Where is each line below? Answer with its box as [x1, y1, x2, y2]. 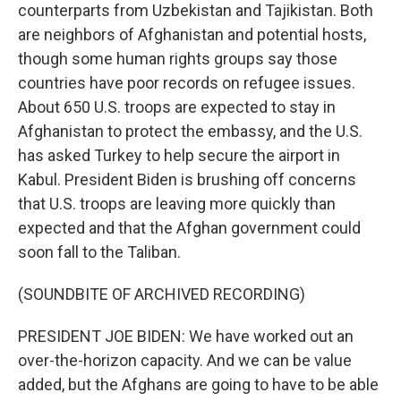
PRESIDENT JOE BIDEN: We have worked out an [18, 327, 354, 346]
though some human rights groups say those [18, 49, 337, 68]
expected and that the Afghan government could [18, 218, 361, 237]
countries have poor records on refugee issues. [18, 73, 355, 92]
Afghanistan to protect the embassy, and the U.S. [18, 122, 363, 141]
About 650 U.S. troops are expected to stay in [18, 98, 336, 116]
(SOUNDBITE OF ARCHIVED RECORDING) [18, 285, 305, 303]
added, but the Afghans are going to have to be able [18, 375, 379, 394]
